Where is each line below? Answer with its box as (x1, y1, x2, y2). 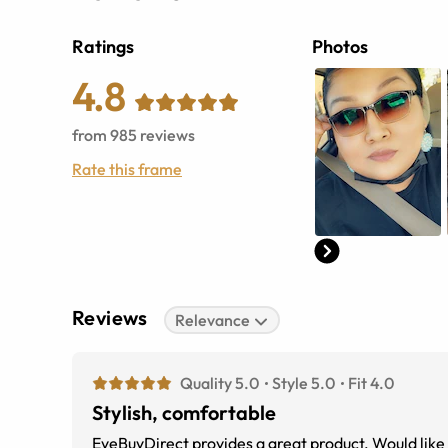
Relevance (175, 310, 251, 331)
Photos (312, 35, 368, 59)
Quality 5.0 (180, 373, 259, 394)
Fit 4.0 (348, 373, 394, 394)
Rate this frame (72, 159, 182, 180)
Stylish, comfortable (92, 400, 276, 426)
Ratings (72, 35, 134, 59)
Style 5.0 (272, 373, 335, 394)
